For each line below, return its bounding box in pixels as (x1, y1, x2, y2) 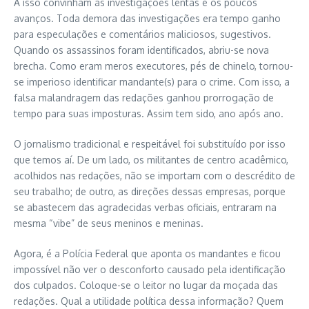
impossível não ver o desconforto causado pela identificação (14, 263, 286, 275)
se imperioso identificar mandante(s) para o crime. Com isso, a (14, 76, 290, 88)
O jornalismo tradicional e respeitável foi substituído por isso (14, 138, 286, 150)
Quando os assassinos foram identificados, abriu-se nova (14, 44, 269, 56)
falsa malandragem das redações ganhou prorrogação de (14, 92, 274, 103)
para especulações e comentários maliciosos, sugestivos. (14, 28, 271, 40)
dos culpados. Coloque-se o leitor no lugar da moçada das (14, 279, 278, 291)
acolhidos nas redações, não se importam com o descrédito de (14, 170, 295, 181)
